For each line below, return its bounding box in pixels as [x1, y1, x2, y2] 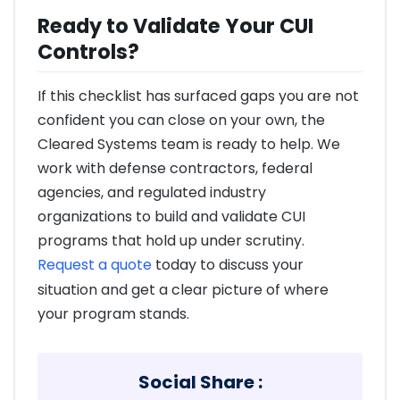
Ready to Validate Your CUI [37, 11, 313, 40]
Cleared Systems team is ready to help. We [37, 133, 340, 154]
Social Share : [137, 369, 262, 395]
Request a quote [37, 254, 152, 275]
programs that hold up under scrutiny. [37, 229, 304, 251]
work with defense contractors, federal [37, 157, 312, 179]
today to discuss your [152, 254, 304, 275]
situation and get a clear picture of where [37, 279, 329, 300]
